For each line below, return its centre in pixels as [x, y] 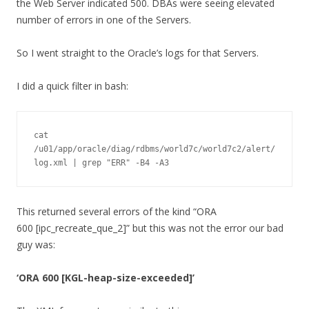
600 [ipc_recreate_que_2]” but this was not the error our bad [150, 228]
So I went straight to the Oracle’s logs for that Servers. [138, 53]
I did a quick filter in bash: [72, 86]
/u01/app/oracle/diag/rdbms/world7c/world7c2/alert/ [154, 149]
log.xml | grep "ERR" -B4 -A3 [101, 163]
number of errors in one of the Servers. [104, 20]
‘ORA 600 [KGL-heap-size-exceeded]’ [106, 278]
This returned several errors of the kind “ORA [117, 212]
